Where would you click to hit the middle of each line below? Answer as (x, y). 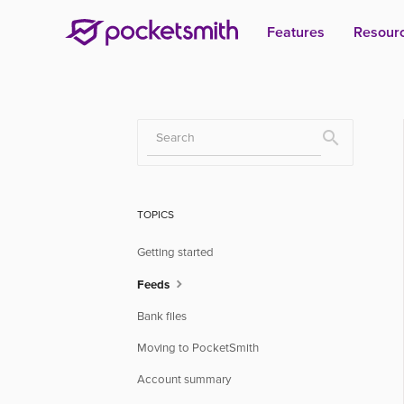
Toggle (353, 133)
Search (355, 147)
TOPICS (156, 214)
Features (296, 32)
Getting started (175, 252)
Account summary (184, 379)
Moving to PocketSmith (198, 348)
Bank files (162, 316)
